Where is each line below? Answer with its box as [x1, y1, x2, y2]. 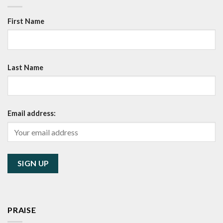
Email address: [7, 109, 56, 118]
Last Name [7, 63, 43, 72]
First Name [7, 16, 44, 25]
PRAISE [7, 205, 36, 215]
